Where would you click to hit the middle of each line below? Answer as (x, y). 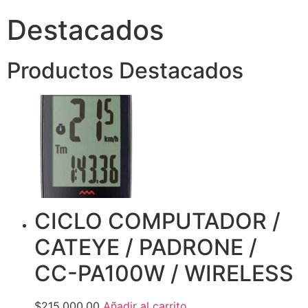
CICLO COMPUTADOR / (157, 221)
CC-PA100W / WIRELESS (164, 273)
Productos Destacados (125, 71)
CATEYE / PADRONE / (146, 247)
